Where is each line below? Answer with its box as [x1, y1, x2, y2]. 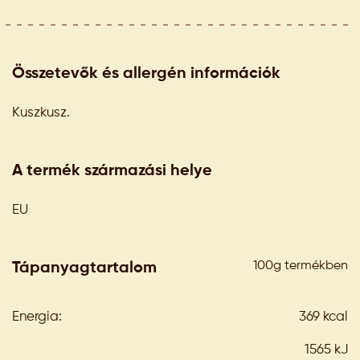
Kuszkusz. [12, 106, 70, 120]
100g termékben [253, 260, 348, 272]
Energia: [12, 310, 62, 324]
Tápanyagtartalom [12, 260, 157, 276]
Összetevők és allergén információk [12, 66, 280, 82]
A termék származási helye [12, 163, 212, 179]
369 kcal [298, 310, 348, 324]
